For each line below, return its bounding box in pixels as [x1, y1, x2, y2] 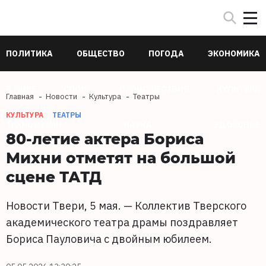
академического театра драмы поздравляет [6, 216, 238, 229]
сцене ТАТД [6, 166, 102, 186]
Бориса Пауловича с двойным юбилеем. [6, 232, 212, 246]
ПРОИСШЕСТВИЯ [119, 84, 189, 94]
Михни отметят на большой [6, 147, 236, 167]
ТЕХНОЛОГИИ [6, 119, 62, 130]
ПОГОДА [148, 48, 184, 59]
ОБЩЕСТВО [77, 48, 125, 59]
